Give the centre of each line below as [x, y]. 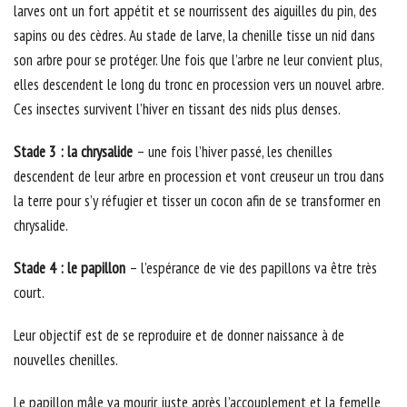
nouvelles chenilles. [66, 360]
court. [29, 293]
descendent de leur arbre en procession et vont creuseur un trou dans [199, 177]
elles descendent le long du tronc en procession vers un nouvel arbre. [199, 85]
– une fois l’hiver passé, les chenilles [234, 152]
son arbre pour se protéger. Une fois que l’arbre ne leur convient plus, [198, 60]
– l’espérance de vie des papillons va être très [251, 268]
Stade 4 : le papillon [69, 268]
